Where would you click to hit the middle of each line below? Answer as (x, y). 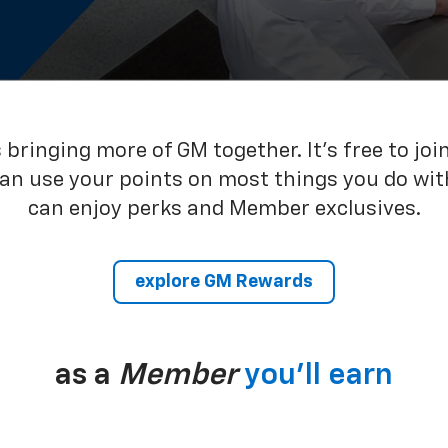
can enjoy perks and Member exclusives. (224, 209)
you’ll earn (318, 375)
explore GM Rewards (224, 281)
